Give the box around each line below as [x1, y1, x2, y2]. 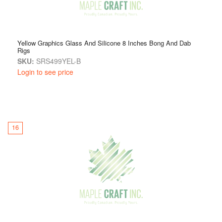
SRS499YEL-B [34, 55, 81, 66]
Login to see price [17, 66, 73, 77]
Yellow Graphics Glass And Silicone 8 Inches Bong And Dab [17, 38, 191, 48]
